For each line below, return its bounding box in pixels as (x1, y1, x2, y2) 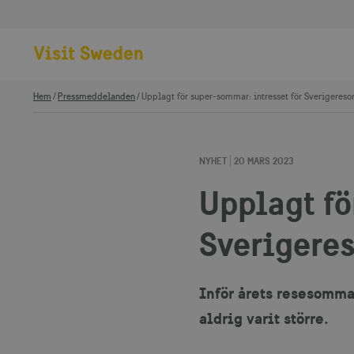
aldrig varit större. (199, 308, 329, 328)
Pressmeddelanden (58, 91, 135, 102)
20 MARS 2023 (234, 155, 293, 167)
